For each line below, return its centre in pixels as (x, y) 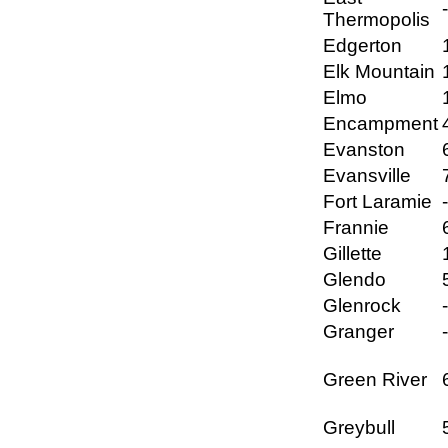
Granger (358, 332)
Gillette (352, 254)
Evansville (367, 176)
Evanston (364, 150)
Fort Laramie (377, 202)
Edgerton (362, 46)
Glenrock (362, 306)
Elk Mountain (379, 72)
